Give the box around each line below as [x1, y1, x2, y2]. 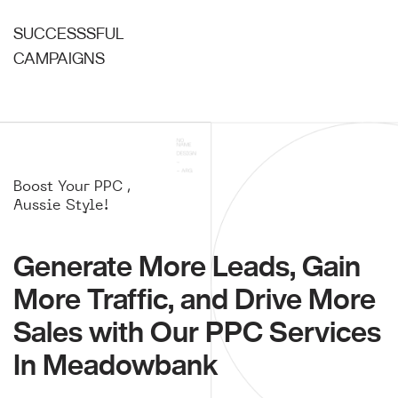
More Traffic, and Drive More [13, 283, 376, 313]
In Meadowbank [13, 349, 219, 378]
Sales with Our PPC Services [13, 316, 381, 346]
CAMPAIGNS [13, 49, 105, 66]
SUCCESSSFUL [13, 24, 123, 41]
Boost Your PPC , [13, 176, 131, 195]
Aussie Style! [13, 195, 108, 213]
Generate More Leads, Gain [13, 251, 361, 280]
